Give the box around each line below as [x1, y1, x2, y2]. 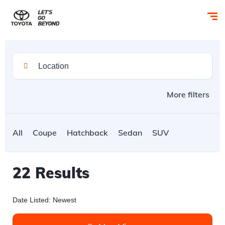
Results [31, 163, 89, 182]
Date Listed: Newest [13, 196, 76, 204]
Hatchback [67, 128, 108, 138]
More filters [167, 89, 209, 99]
